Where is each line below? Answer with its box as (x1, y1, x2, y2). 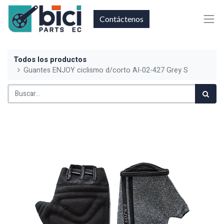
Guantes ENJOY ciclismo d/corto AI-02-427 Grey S (23, 64, 188, 75)
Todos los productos (13, 54, 86, 65)
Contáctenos (99, 13, 144, 23)
